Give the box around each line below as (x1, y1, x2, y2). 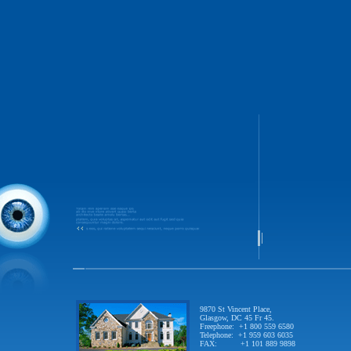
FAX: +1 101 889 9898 (200, 339, 295, 348)
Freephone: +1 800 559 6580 (200, 322, 294, 331)
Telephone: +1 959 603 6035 (200, 331, 293, 339)
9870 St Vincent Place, (200, 305, 272, 313)
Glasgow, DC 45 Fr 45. (200, 313, 274, 322)
